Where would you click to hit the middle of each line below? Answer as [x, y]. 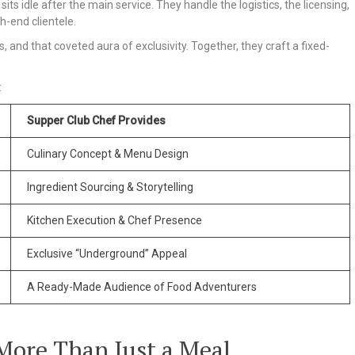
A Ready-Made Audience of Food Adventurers [142, 286]
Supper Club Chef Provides [96, 120]
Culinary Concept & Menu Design [108, 153]
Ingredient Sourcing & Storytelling [110, 187]
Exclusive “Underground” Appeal [107, 253]
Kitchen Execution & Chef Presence [115, 220]
